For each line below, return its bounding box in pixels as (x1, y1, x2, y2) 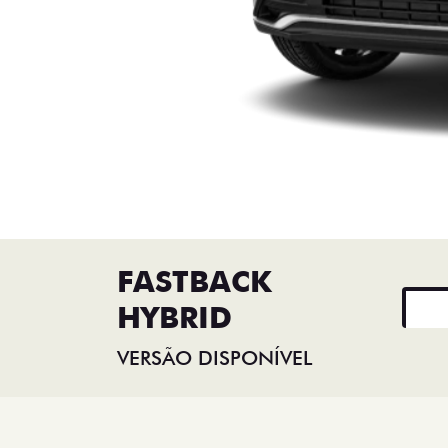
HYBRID (117, 298, 232, 335)
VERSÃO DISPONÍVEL (117, 345, 312, 370)
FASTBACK (117, 262, 272, 299)
